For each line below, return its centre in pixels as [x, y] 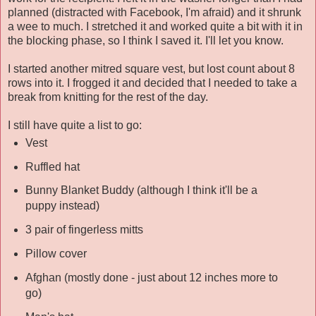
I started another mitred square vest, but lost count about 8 [151, 68]
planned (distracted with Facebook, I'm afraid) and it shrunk [154, 12]
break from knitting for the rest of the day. [108, 97]
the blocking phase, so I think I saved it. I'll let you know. [146, 40]
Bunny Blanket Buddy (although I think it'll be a [141, 190]
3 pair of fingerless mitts [84, 230]
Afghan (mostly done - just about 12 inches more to [151, 278]
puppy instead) [62, 206]
